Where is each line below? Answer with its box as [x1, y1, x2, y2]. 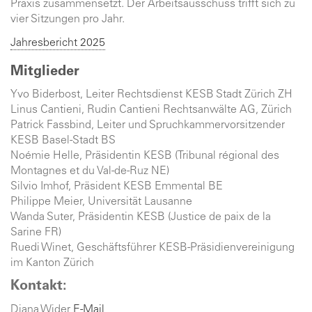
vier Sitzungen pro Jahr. [10, 14, 125, 25]
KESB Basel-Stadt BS [10, 135, 116, 146]
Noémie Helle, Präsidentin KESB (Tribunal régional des [10, 150, 279, 162]
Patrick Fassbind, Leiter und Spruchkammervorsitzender [10, 120, 285, 131]
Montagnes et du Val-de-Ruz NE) [10, 166, 169, 177]
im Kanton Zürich [10, 258, 94, 269]
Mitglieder [10, 65, 79, 79]
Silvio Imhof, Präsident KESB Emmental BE [10, 181, 223, 192]
